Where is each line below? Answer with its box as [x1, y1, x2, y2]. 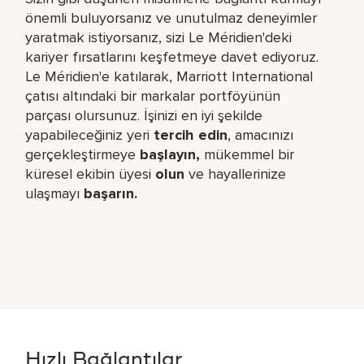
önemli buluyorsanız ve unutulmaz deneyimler [25, 8, 318, 27]
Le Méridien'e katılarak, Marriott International [25, 67, 314, 85]
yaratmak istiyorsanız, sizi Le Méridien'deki [25, 28, 292, 46]
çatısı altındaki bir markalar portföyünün [25, 86, 281, 105]
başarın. [84, 184, 138, 202]
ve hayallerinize [184, 164, 287, 183]
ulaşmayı [25, 184, 84, 202]
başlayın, [140, 145, 201, 163]
